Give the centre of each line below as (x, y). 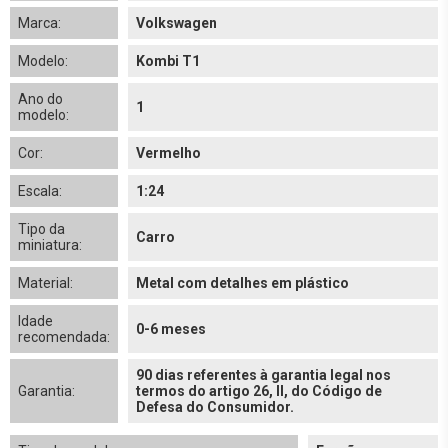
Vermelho (168, 153)
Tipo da (41, 229)
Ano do (40, 99)
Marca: (39, 23)
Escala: (40, 191)
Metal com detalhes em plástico (242, 283)
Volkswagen (176, 23)
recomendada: (64, 337)
